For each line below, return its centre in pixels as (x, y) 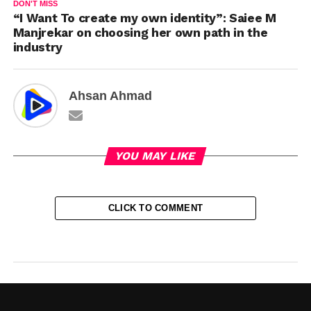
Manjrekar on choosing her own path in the (140, 33)
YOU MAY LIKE (156, 156)
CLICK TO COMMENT (155, 208)
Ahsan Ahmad (110, 96)
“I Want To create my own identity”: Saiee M (144, 18)
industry (37, 48)
